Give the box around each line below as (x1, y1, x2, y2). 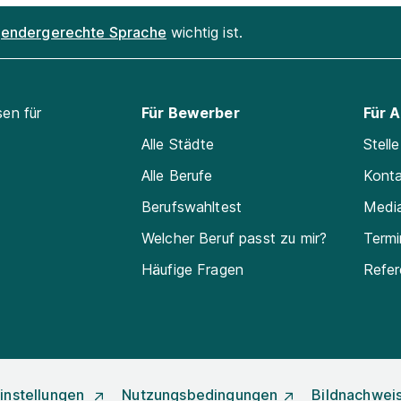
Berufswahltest (141, 198, 243, 216)
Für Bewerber (141, 104, 240, 122)
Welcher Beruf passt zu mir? (141, 229, 328, 247)
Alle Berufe (141, 166, 213, 184)
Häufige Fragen (141, 260, 244, 278)
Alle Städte (141, 135, 215, 153)
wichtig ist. (166, 22, 243, 41)
